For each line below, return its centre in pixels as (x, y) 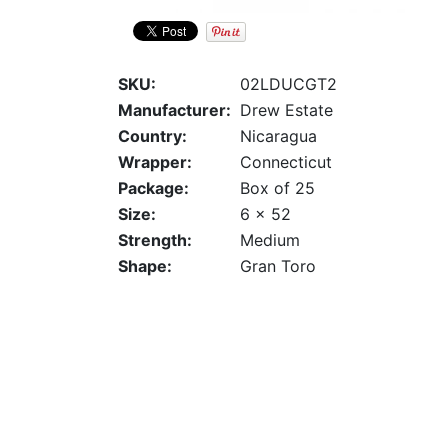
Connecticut (286, 162)
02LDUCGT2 (288, 84)
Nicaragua (278, 136)
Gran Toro (278, 266)
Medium (270, 240)
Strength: (155, 240)
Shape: (145, 266)
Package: (153, 188)
